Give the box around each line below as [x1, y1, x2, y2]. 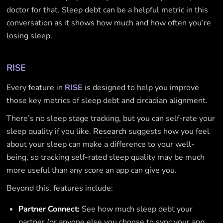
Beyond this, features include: [6, 182, 113, 194]
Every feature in [6, 82, 65, 93]
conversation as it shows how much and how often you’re [6, 17, 212, 28]
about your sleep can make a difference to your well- [6, 138, 195, 150]
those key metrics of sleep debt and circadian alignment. [6, 95, 208, 106]
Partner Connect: [18, 203, 80, 215]
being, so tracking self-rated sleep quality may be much [6, 151, 205, 163]
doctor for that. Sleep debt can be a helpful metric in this [6, 4, 209, 15]
